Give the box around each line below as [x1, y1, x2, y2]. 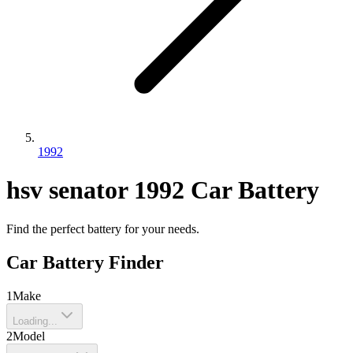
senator [49, 176, 128, 205]
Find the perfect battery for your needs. [6, 221, 199, 236]
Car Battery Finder [6, 251, 164, 273]
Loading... [13, 314, 58, 327]
